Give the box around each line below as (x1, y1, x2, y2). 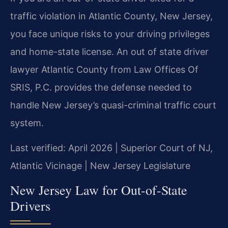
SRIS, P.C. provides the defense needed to (10, 81, 192, 93)
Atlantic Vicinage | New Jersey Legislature (10, 160, 190, 172)
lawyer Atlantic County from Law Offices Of (10, 64, 198, 75)
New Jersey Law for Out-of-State (10, 181, 187, 198)
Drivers (10, 196, 50, 214)
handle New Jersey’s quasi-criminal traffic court (10, 99, 216, 110)
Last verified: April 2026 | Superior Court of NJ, (10, 142, 213, 154)
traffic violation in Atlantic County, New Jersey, (10, 10, 213, 21)
